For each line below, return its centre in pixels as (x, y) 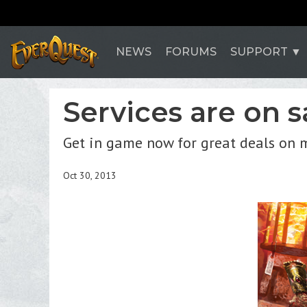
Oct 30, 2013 (90, 175)
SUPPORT (259, 52)
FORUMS (191, 52)
